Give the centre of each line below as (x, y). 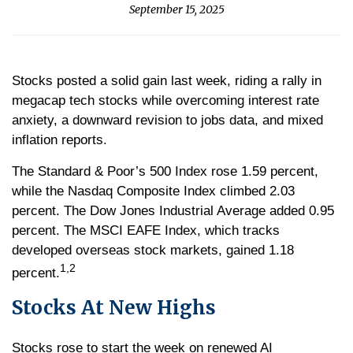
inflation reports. (59, 140)
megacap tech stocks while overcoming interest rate (165, 100)
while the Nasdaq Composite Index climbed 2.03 (153, 191)
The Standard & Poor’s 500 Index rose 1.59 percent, (165, 171)
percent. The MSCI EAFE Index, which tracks (146, 230)
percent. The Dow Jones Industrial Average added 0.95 (173, 211)
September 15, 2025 (176, 9)
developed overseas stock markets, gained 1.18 (153, 250)
